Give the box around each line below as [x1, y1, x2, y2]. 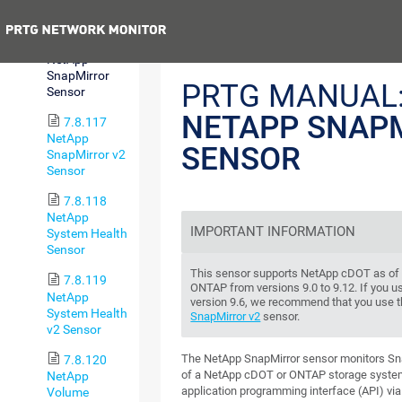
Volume [47, 384, 89, 399]
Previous [214, 26, 257, 39]
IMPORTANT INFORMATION [190, 223, 356, 240]
